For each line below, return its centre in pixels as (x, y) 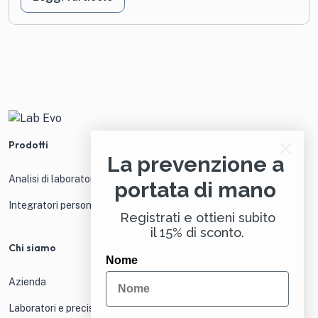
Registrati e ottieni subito (197, 217)
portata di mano (195, 190)
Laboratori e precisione (61, 308)
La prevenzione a (195, 164)
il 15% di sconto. (197, 232)
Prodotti (28, 145)
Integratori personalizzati (67, 205)
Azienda (27, 282)
